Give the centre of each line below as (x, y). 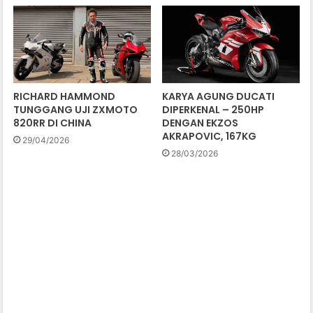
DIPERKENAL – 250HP (213, 109)
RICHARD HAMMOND (65, 96)
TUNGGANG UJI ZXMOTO (76, 109)
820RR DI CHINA (53, 123)
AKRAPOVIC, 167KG (209, 136)
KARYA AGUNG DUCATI (218, 96)
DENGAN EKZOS (200, 123)
